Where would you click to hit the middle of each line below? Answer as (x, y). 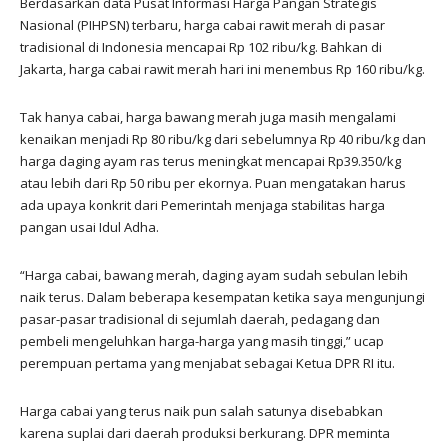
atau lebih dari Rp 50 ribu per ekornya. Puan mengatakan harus (213, 182)
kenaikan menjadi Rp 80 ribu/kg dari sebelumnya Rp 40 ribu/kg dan (223, 138)
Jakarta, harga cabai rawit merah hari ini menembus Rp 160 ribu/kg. (222, 68)
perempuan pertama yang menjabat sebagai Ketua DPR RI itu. (207, 362)
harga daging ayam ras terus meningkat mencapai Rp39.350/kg (210, 160)
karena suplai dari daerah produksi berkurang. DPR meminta (205, 432)
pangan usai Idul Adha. (89, 226)
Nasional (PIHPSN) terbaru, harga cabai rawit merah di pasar (202, 24)
